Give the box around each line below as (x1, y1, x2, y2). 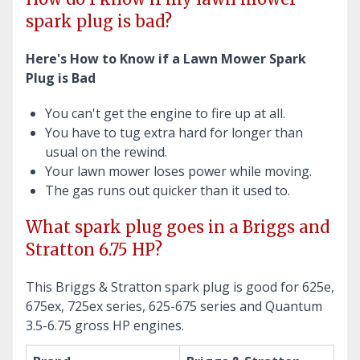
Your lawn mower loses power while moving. (45, 162, 312, 180)
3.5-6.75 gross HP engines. (26, 316, 184, 334)
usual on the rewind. (45, 142, 167, 161)
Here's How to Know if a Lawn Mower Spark (26, 49, 306, 67)
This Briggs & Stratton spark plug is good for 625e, (26, 277, 334, 296)
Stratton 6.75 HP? (26, 239, 162, 260)
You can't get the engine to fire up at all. (45, 104, 285, 122)
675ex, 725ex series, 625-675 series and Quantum (26, 297, 322, 315)
